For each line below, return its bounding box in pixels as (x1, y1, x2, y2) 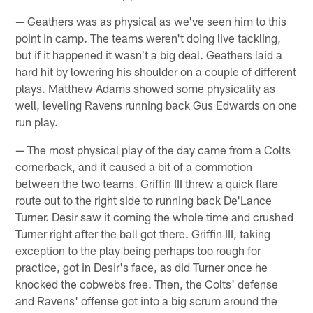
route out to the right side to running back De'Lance (15, 193, 272, 208)
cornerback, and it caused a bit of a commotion (15, 159, 253, 174)
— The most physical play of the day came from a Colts (15, 143, 291, 157)
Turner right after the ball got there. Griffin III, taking (15, 226, 271, 241)
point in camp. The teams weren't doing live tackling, (15, 31, 282, 45)
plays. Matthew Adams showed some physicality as (15, 81, 276, 96)
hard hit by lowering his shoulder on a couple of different (15, 64, 297, 79)
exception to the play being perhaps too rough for (15, 243, 261, 258)
